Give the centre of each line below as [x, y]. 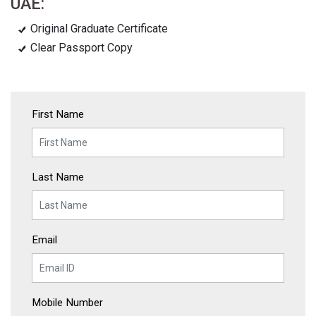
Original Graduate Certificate [99, 29]
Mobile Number [67, 303]
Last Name [58, 177]
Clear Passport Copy [81, 48]
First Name [58, 114]
